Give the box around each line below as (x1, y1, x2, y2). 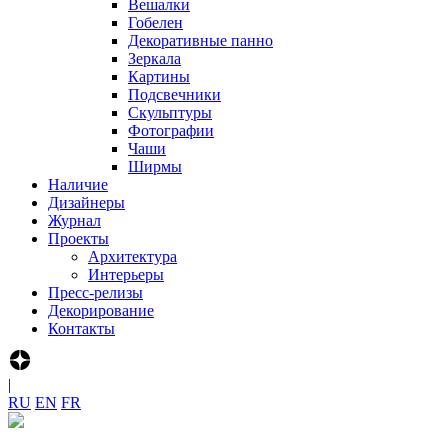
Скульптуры (128, 104, 212, 121)
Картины (128, 68, 190, 85)
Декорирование (48, 302, 154, 319)
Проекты (48, 230, 109, 247)
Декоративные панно (128, 32, 273, 49)
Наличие (48, 176, 108, 193)
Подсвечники (128, 86, 221, 103)
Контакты (48, 320, 115, 337)
